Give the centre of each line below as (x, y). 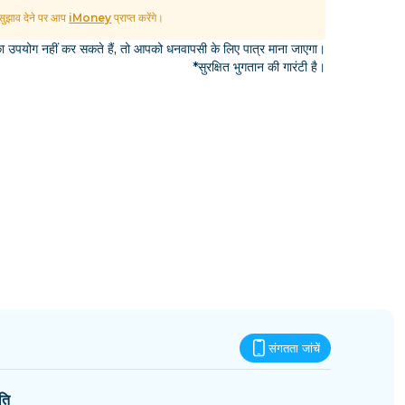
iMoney (90, 18)
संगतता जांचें (294, 348)
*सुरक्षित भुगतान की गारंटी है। (259, 67)
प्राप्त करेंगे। (138, 18)
